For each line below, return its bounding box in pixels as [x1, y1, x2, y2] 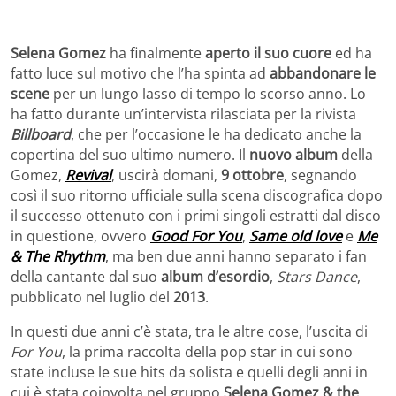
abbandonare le [270, 63, 376, 83]
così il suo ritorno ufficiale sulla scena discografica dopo [11, 185, 383, 205]
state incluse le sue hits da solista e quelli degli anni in [11, 362, 368, 382]
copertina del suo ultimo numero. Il [11, 144, 249, 164]
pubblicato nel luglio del [11, 286, 173, 307]
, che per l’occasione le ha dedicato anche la [71, 124, 362, 144]
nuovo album [249, 144, 338, 164]
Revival [65, 164, 111, 185]
